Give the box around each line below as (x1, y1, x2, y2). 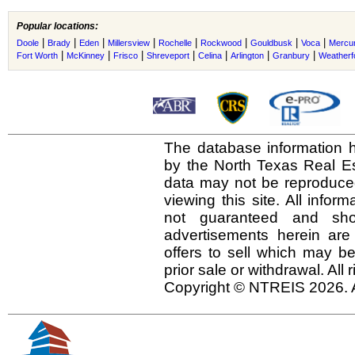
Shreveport (147, 51, 189, 60)
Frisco (113, 51, 138, 60)
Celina (198, 51, 222, 60)
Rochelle (158, 38, 192, 48)
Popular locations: (17, 21, 98, 32)
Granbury (273, 51, 310, 60)
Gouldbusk (250, 38, 292, 48)
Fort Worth (17, 51, 58, 60)
